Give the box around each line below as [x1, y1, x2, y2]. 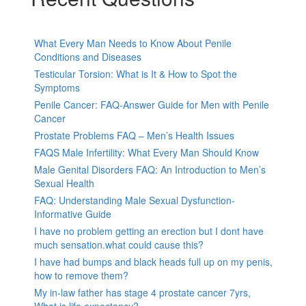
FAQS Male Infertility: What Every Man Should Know [34, 145, 259, 160]
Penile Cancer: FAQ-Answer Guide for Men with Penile [34, 98, 269, 112]
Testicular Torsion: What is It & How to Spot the [34, 67, 237, 81]
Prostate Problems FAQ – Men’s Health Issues [34, 128, 234, 143]
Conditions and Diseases [34, 50, 141, 64]
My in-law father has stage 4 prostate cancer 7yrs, [34, 286, 251, 300]
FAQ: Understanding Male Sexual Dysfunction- [34, 193, 235, 208]
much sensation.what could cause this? [34, 238, 204, 252]
